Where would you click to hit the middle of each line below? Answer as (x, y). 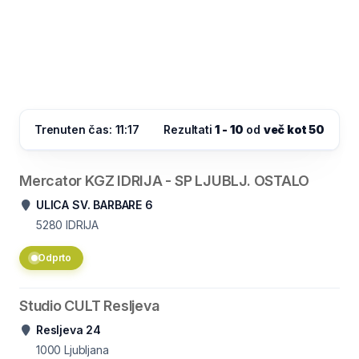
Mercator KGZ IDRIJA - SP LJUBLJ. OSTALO (165, 181)
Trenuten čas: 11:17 (87, 129)
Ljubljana (87, 350)
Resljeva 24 (69, 330)
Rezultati (190, 129)
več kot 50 (294, 129)
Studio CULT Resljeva (89, 306)
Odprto (55, 258)
